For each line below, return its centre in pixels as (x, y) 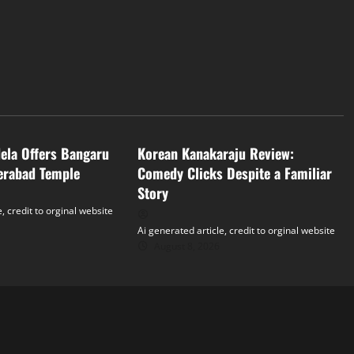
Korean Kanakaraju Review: (215, 153)
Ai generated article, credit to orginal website (236, 230)
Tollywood (178, 112)
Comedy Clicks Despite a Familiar (234, 173)
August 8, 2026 (185, 246)
